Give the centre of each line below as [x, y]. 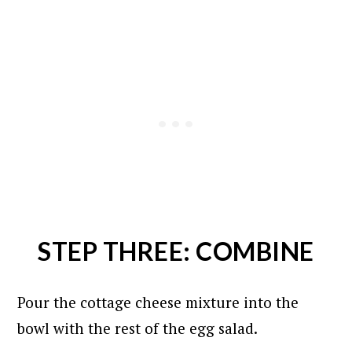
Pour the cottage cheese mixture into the [158, 302]
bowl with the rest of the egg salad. [138, 328]
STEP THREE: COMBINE [176, 251]
